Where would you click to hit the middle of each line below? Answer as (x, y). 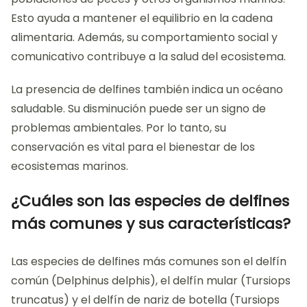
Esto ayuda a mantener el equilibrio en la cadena (142, 19)
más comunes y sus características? (151, 224)
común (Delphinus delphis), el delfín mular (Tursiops (151, 281)
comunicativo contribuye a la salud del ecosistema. (148, 57)
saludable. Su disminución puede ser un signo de (138, 109)
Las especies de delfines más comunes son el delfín (149, 262)
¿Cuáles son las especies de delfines (150, 201)
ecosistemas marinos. (70, 167)
